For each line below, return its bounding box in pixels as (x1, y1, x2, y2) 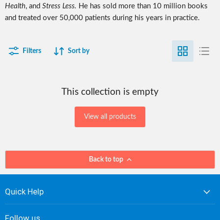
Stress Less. (42, 2, 79, 10)
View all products (84, 113, 136, 120)
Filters (22, 48, 41, 55)
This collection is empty (61, 87, 159, 97)
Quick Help (5, 187, 44, 196)
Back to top (89, 156, 124, 163)
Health (5, 2, 26, 10)
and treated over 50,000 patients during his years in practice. (5, 14, 200, 22)
